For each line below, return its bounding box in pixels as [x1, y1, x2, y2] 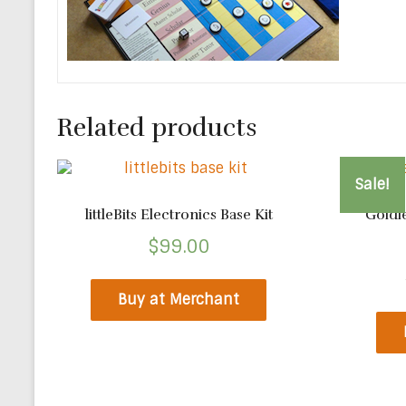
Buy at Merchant [118, 289, 240, 309]
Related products [57, 111, 257, 143]
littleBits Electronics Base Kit [84, 205, 273, 224]
